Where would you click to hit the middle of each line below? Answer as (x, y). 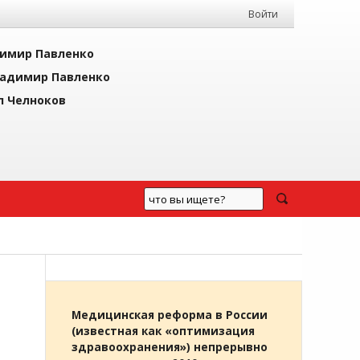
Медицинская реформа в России (170, 315)
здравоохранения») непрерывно (170, 347)
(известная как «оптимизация (163, 331)
